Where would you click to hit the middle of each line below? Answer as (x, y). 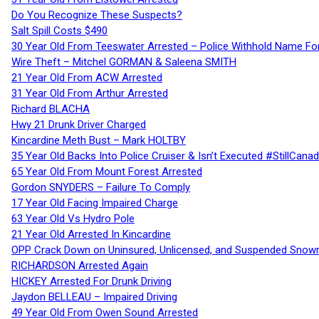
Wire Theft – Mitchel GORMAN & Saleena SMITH (124, 62)
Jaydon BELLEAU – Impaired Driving (94, 297)
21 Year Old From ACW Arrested (87, 77)
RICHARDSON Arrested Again (80, 265)
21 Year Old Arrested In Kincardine (91, 234)
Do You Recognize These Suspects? (97, 15)
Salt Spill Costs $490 (59, 30)
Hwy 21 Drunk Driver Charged (79, 124)
